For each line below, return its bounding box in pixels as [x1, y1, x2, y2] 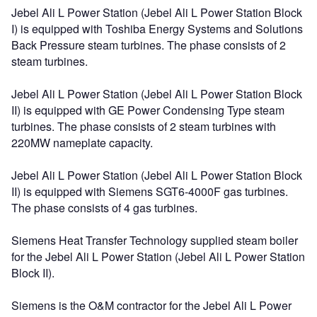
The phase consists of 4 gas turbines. [11, 199, 197, 216]
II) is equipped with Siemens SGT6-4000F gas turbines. [11, 183, 288, 200]
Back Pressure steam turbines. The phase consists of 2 [11, 36, 286, 53]
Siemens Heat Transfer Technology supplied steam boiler [11, 231, 298, 248]
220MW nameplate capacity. [11, 134, 153, 151]
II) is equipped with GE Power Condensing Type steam [11, 101, 284, 118]
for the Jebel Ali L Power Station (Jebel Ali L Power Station [11, 248, 305, 265]
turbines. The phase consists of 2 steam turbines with [11, 117, 276, 134]
